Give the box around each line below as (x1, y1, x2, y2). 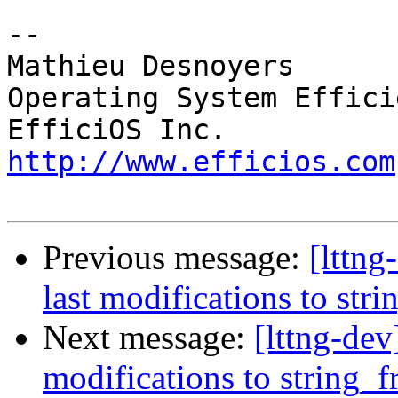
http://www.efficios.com (7, 146, 395, 179)
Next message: (43, 318, 254, 357)
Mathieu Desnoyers (7, 50, 294, 83)
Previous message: (43, 238, 309, 277)
